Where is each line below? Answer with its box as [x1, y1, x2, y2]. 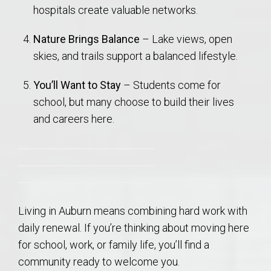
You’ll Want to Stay [33, 78, 122, 91]
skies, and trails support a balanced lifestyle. [33, 49, 238, 62]
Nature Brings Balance [33, 32, 140, 45]
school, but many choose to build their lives [33, 95, 235, 108]
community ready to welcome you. [18, 255, 180, 268]
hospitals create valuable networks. [33, 3, 198, 16]
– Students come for [121, 78, 221, 91]
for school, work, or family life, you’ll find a [18, 238, 209, 251]
